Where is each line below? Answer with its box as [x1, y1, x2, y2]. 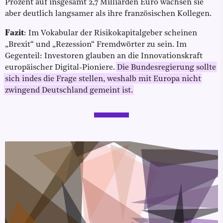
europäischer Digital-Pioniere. [5, 64, 117, 72]
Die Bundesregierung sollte [117, 64, 216, 72]
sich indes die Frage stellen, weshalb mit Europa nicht [5, 75, 201, 84]
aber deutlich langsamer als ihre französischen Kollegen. [5, 10, 212, 18]
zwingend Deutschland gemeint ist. [5, 87, 133, 95]
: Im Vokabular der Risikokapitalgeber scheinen [24, 29, 197, 38]
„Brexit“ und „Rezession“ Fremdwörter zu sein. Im [5, 41, 187, 49]
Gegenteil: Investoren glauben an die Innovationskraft [5, 52, 203, 61]
